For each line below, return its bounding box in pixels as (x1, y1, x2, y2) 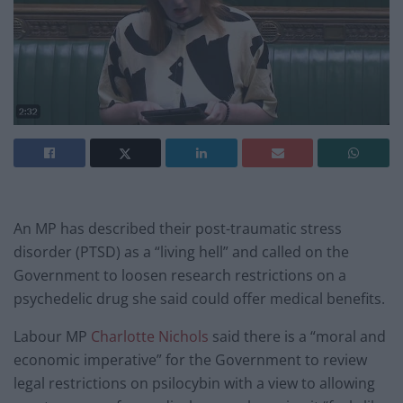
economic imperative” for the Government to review (13, 350, 367, 371)
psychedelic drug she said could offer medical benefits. (13, 289, 385, 309)
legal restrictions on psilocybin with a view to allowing (13, 373, 375, 394)
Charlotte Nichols (91, 327, 209, 347)
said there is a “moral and (209, 327, 386, 347)
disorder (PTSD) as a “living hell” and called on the (13, 242, 349, 263)
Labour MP (13, 327, 91, 347)
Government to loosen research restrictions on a (13, 265, 346, 286)
